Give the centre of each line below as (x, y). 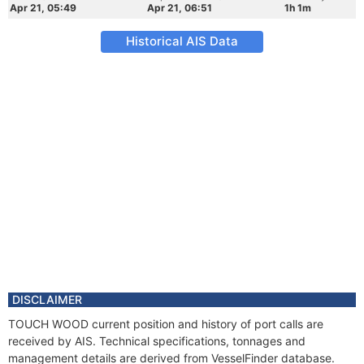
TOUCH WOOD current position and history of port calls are (166, 324)
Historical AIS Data (182, 41)
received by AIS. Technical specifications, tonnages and (157, 341)
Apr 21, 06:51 (180, 8)
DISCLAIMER (47, 299)
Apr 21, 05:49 (43, 8)
